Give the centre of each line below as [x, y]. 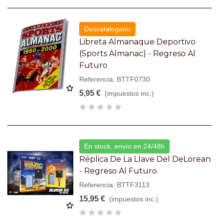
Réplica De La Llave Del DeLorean [145, 159]
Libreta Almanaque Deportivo [138, 42]
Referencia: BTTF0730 [115, 79]
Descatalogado [108, 29]
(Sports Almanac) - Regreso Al [138, 53]
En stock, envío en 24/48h [125, 146]
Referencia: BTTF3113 [115, 185]
